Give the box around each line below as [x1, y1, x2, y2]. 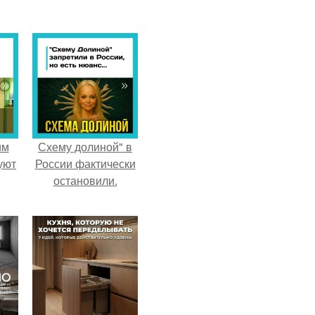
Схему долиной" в [38, 139, 132, 155]
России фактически [34, 155, 136, 172]
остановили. [53, 172, 117, 188]
